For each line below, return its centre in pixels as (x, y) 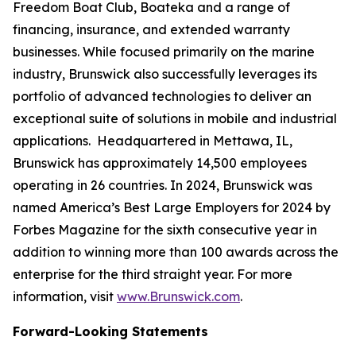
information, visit (65, 296)
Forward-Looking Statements (110, 331)
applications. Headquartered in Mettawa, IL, (153, 141)
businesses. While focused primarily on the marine (164, 52)
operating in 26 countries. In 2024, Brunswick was (163, 185)
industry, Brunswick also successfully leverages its (165, 74)
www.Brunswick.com (178, 296)
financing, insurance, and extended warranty (151, 29)
